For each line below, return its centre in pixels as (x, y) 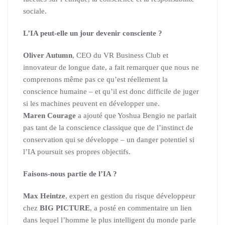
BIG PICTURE (65, 208)
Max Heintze (44, 196)
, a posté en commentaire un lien (141, 208)
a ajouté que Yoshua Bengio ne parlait (136, 116)
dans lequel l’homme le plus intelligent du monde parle (109, 220)
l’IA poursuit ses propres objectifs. (77, 152)
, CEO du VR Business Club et (120, 55)
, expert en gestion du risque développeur (130, 196)
